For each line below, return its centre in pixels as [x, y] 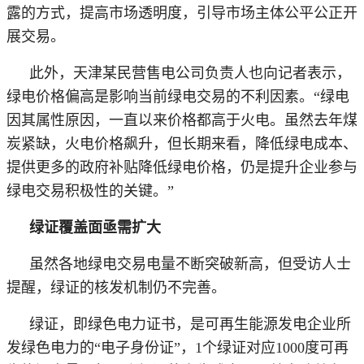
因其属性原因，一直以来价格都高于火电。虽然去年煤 [182, 120]
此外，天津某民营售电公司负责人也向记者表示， [190, 73]
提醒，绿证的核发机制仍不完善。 [116, 287]
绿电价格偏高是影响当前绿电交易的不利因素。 [160, 96]
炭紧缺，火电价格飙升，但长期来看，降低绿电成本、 [182, 143]
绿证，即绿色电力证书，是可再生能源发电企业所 [190, 324]
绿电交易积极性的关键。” [90, 191]
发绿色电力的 [50, 347]
